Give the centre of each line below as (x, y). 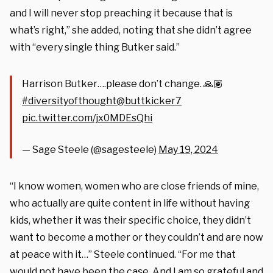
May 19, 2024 (188, 149)
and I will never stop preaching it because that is (121, 13)
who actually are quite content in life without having (130, 203)
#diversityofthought (69, 101)
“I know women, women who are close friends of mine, (134, 186)
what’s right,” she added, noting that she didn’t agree (131, 30)
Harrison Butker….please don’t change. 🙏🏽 (122, 83)
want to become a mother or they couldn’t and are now (136, 237)
